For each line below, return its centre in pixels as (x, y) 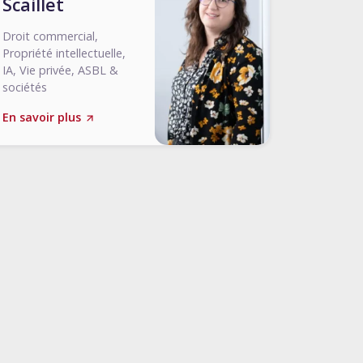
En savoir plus (43, 117)
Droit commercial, (50, 36)
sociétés (25, 87)
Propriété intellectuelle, (64, 53)
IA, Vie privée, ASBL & (60, 70)
